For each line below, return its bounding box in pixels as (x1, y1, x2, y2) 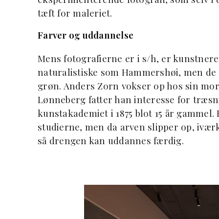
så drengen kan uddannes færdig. (38, 134, 184, 147)
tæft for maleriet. (38, 7, 112, 20)
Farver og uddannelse (38, 29, 133, 42)
